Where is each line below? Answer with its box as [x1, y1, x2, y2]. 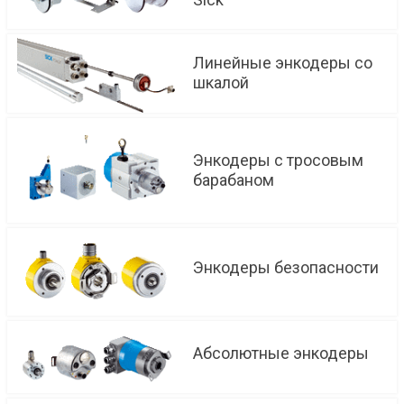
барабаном [193, 170, 274, 189]
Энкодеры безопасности [193, 257, 379, 277]
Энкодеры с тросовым [193, 150, 363, 170]
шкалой [193, 73, 249, 93]
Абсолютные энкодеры [193, 343, 369, 363]
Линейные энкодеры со [193, 53, 372, 73]
